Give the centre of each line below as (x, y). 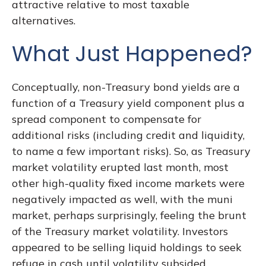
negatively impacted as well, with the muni (122, 199)
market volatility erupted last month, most (120, 167)
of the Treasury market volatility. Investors (120, 231)
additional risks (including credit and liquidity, (128, 135)
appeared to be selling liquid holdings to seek (127, 247)
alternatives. (44, 20)
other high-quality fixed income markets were (128, 183)
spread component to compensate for (107, 119)
